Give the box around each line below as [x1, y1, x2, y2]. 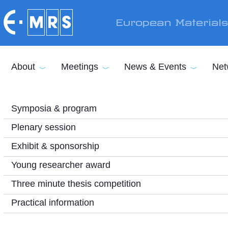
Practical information [11, 197, 94, 208]
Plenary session [11, 122, 76, 132]
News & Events [124, 62, 186, 72]
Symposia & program [11, 103, 97, 113]
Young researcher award [11, 160, 110, 170]
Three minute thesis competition [11, 179, 141, 189]
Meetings [61, 62, 98, 72]
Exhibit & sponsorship [11, 141, 99, 151]
